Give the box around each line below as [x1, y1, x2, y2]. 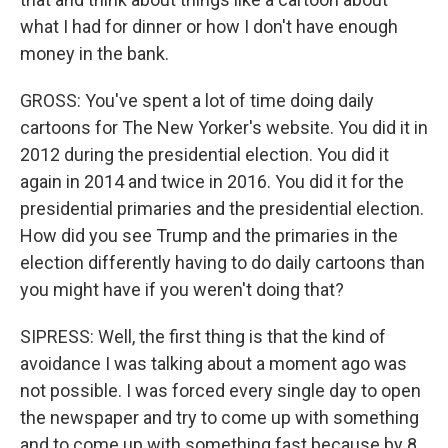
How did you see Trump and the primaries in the [20, 225, 398, 246]
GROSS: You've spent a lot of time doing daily [20, 90, 374, 111]
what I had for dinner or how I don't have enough [20, 16, 398, 37]
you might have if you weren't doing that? [20, 279, 344, 300]
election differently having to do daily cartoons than [20, 252, 425, 273]
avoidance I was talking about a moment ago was [20, 353, 407, 374]
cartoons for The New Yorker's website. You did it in [20, 117, 428, 138]
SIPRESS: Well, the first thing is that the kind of [20, 326, 386, 347]
